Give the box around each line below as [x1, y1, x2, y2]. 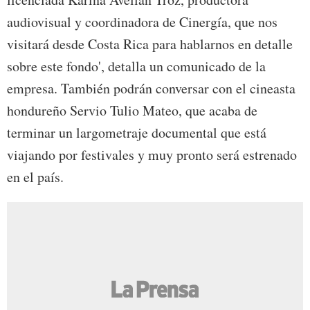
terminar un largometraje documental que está [7, 123, 266, 143]
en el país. [7, 167, 64, 187]
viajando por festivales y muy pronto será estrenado [7, 145, 297, 165]
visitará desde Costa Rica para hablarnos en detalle [7, 35, 293, 54]
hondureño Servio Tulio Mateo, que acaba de [7, 101, 257, 120]
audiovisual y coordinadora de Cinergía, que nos [7, 12, 277, 32]
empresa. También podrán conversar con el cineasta [7, 79, 295, 98]
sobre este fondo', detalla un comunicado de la [7, 57, 266, 76]
